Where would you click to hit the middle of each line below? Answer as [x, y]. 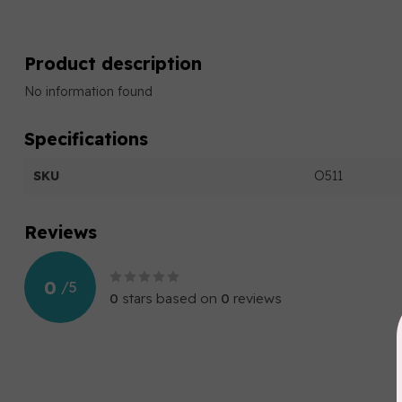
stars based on [170, 298]
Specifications [86, 139]
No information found [88, 92]
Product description [113, 63]
